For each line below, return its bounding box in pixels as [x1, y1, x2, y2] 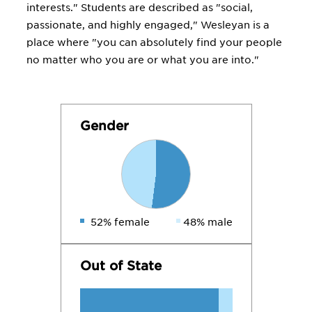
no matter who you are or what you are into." [26, 54, 259, 65]
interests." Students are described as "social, [26, 2, 253, 13]
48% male [182, 217, 233, 228]
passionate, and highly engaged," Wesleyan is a [26, 19, 270, 31]
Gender [79, 118, 129, 133]
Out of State [79, 258, 162, 273]
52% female [90, 217, 150, 228]
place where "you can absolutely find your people [26, 37, 282, 48]
